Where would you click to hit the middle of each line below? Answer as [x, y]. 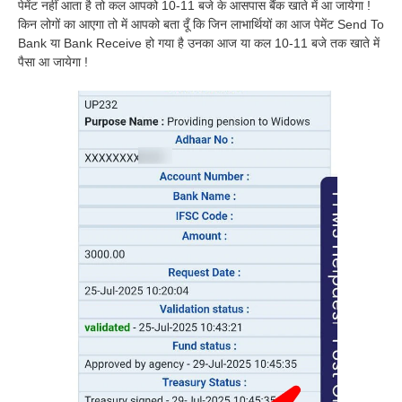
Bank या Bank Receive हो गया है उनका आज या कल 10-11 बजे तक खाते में [199, 44]
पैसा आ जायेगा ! [53, 62]
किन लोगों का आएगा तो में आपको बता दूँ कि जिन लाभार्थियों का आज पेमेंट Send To [201, 25]
